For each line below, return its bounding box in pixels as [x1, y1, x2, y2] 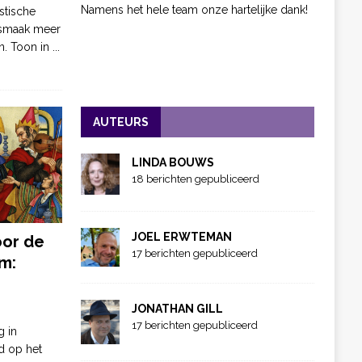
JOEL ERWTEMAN [131, 230, 232, 244]
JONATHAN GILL [131, 302, 223, 316]
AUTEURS [92, 116, 149, 129]
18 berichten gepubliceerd [131, 173, 259, 186]
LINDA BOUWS [131, 156, 214, 170]
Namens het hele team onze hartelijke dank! [80, 3, 308, 17]
